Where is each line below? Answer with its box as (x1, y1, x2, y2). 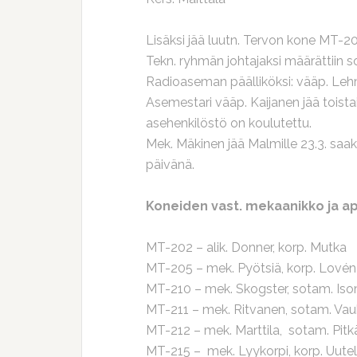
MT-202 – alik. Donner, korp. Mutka (146, 240, 347, 255)
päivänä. (146, 157, 194, 172)
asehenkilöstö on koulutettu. (146, 116, 312, 131)
